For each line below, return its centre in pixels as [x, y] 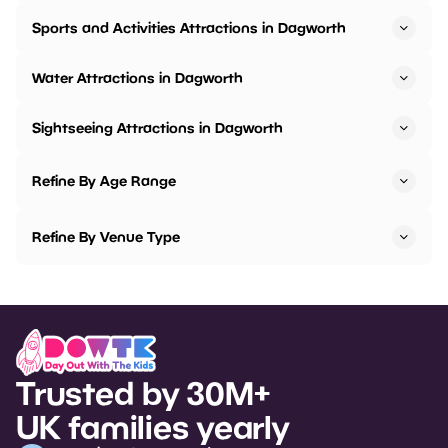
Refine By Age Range [104, 181]
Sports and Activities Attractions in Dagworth [189, 28]
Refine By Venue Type [106, 237]
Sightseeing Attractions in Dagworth [157, 128]
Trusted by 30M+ [143, 392]
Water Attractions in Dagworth [137, 78]
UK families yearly [152, 426]
